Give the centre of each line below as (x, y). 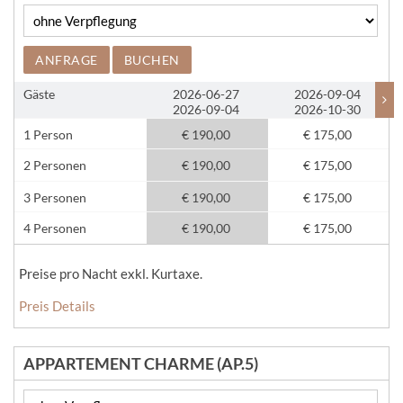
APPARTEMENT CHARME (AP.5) (141, 363)
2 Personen (55, 165)
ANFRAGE (67, 60)
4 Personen (55, 228)
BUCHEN (152, 60)
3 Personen (55, 197)
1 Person (48, 134)
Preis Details (57, 306)
